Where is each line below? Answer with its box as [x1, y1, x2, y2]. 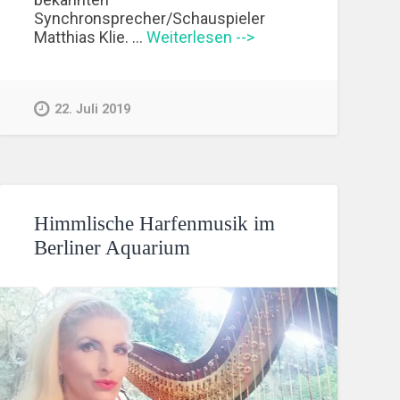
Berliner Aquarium [34, 236, 191, 259]
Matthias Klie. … [34, 27, 147, 46]
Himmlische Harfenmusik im [34, 212, 276, 235]
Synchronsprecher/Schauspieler [34, 8, 266, 28]
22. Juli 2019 [54, 101, 131, 117]
